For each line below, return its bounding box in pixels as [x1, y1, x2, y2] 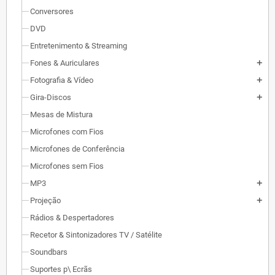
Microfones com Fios [30, 127, 104, 136]
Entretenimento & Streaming [30, 41, 127, 50]
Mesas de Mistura [30, 110, 93, 119]
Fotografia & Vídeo [30, 76, 93, 85]
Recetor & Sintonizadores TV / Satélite [30, 230, 162, 239]
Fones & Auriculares [30, 58, 99, 68]
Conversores [30, 7, 74, 16]
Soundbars [30, 247, 68, 257]
